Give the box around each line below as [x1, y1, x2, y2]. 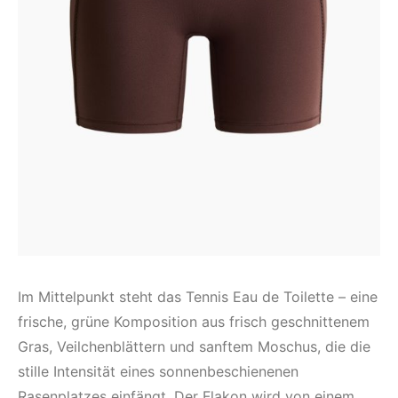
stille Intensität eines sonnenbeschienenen [18, 362, 298, 380]
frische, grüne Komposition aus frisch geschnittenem [18, 313, 370, 330]
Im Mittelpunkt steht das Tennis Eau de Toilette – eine [18, 288, 378, 306]
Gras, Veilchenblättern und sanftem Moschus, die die [18, 338, 370, 355]
